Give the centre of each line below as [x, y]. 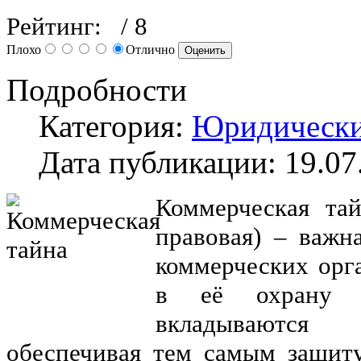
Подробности [97, 89]
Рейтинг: [60, 26]
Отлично [152, 49]
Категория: [115, 126]
